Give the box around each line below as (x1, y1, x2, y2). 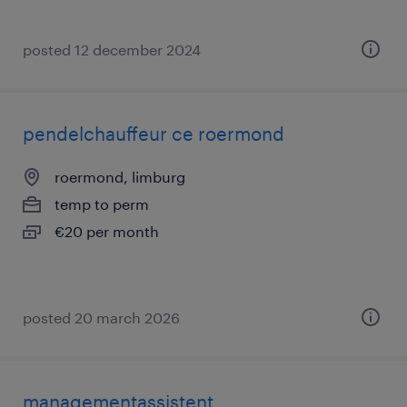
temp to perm (55, 195, 149, 213)
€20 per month (55, 223, 159, 240)
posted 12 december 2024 (23, 41, 201, 58)
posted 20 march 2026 (23, 309, 180, 326)
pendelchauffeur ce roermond (23, 123, 284, 144)
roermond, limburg (55, 168, 185, 185)
